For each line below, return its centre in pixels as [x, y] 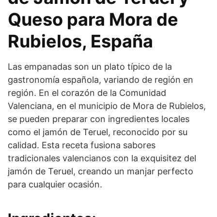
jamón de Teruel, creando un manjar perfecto [101, 171]
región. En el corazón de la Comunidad [87, 93]
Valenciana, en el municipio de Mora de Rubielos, [107, 106]
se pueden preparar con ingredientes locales [99, 119]
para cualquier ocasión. [55, 184]
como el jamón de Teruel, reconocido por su [98, 132]
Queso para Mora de [93, 19]
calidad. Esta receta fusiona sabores [82, 145]
